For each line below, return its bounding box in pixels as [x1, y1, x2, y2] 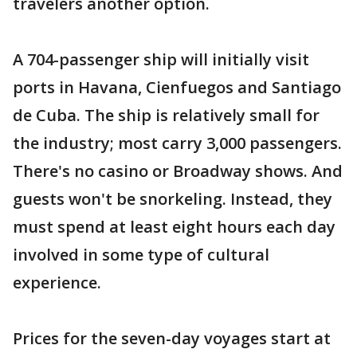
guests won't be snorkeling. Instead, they [13, 188, 332, 210]
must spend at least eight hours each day [13, 216, 335, 238]
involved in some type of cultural [13, 244, 269, 266]
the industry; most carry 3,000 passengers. [13, 132, 342, 155]
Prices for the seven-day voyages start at [13, 328, 331, 350]
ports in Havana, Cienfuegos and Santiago [13, 76, 341, 99]
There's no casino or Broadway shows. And [13, 160, 343, 182]
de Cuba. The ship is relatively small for [13, 104, 320, 127]
